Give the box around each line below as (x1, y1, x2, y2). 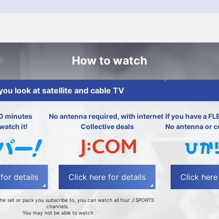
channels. (46, 203, 69, 209)
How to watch (72, 54, 147, 67)
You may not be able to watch (22, 209, 93, 216)
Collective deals (80, 122, 134, 131)
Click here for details (68, 172, 146, 182)
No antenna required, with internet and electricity (49, 112, 213, 120)
